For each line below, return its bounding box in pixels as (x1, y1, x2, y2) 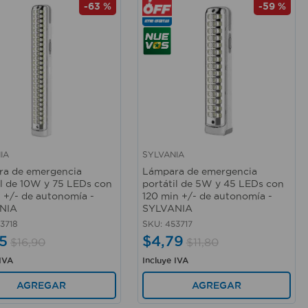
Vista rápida (142, 157, 201, 169)
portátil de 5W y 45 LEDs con (142, 178, 284, 190)
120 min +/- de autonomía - (142, 190, 272, 202)
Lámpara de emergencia (142, 166, 257, 177)
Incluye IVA (142, 256, 188, 265)
